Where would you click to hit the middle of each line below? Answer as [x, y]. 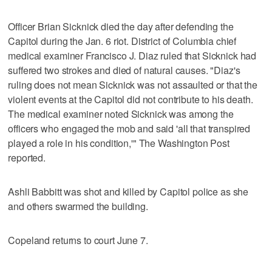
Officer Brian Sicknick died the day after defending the [121, 26]
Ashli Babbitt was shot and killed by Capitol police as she [128, 191]
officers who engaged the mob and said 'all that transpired [129, 128]
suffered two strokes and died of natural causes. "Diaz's [124, 70]
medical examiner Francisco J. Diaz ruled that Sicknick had [132, 55]
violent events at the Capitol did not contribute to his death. [131, 99]
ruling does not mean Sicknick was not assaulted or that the [133, 84]
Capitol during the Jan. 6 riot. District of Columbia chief [122, 41]
